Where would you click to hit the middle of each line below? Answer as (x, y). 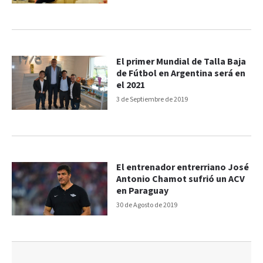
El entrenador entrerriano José (183, 168)
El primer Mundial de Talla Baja (181, 62)
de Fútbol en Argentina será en (181, 73)
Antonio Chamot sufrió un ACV (181, 180)
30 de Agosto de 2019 (147, 205)
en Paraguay (143, 191)
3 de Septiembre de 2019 (152, 99)
